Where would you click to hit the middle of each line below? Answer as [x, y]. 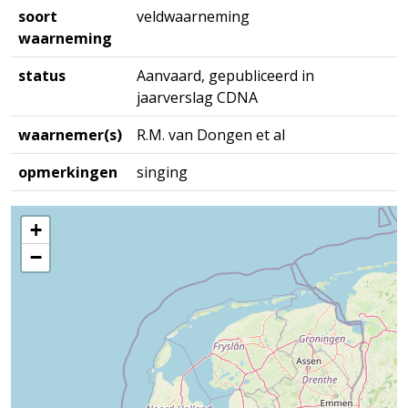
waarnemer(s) [70, 135]
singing [162, 172]
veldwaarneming [193, 16]
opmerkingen [68, 172]
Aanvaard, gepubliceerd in [225, 76]
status [42, 76]
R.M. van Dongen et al [211, 135]
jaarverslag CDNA [197, 97]
